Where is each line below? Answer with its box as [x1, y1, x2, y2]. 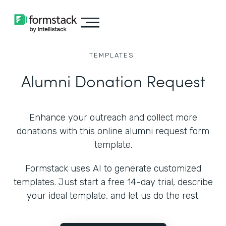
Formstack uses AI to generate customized [25, 163, 201, 174]
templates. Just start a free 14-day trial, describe [13, 177, 213, 188]
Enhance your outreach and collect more [29, 112, 197, 123]
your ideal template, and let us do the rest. [26, 190, 200, 201]
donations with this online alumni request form [17, 126, 209, 137]
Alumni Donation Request [21, 69, 205, 92]
